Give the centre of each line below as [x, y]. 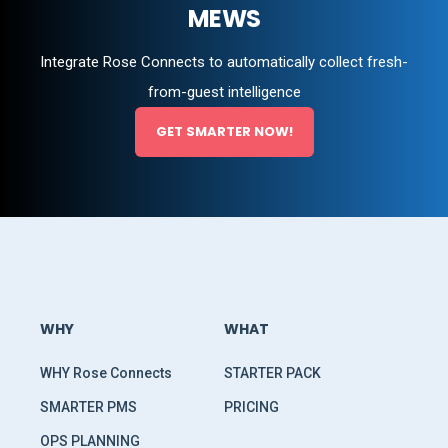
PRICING [251, 407]
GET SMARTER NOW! [224, 131]
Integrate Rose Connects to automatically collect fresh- [224, 62]
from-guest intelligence [224, 92]
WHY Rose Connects [106, 373]
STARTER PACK [272, 373]
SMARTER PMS [88, 407]
